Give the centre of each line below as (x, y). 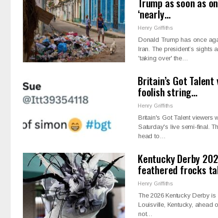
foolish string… (168, 91)
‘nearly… (154, 14)
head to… (152, 136)
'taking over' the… (163, 58)
